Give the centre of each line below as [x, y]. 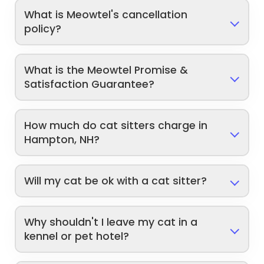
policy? [43, 29]
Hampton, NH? [62, 140]
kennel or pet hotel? [77, 237]
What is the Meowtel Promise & [106, 70]
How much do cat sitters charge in [116, 126]
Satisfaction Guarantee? [90, 85]
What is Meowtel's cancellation [106, 15]
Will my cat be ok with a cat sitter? [116, 181]
